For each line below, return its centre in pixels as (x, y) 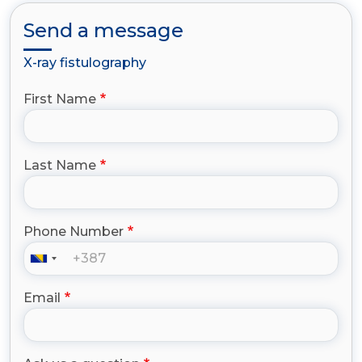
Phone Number (74, 232)
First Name (60, 99)
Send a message (103, 31)
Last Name (60, 166)
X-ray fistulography (85, 63)
